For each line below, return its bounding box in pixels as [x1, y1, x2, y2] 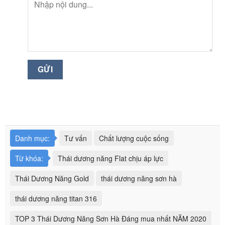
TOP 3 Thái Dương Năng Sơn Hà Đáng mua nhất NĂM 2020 [15, 213, 206, 223]
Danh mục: [15, 133, 50, 143]
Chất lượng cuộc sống [99, 133, 169, 143]
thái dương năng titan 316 [15, 193, 97, 203]
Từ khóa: [15, 153, 43, 163]
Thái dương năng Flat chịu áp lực [58, 153, 163, 163]
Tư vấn [64, 133, 87, 143]
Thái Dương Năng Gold [15, 173, 89, 183]
